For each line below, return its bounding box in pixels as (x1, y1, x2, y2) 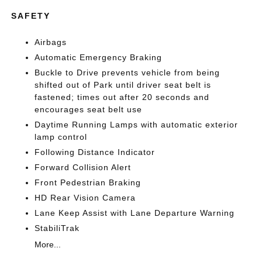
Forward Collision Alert (35, 162, 132, 172)
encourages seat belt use (35, 104, 143, 114)
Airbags (35, 37, 67, 47)
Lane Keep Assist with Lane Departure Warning (35, 208, 235, 218)
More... (35, 239, 61, 249)
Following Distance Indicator (35, 147, 156, 157)
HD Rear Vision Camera (35, 192, 136, 202)
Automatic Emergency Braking (35, 52, 163, 62)
